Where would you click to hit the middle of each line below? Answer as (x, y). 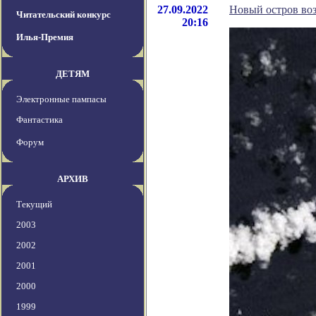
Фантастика (39, 120)
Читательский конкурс (63, 15)
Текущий (34, 205)
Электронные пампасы (61, 99)
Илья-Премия (45, 37)
